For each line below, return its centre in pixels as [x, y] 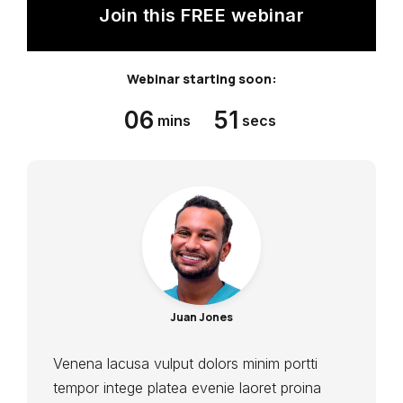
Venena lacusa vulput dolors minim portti [185, 363]
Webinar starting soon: [201, 79]
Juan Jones [201, 317]
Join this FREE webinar [201, 16]
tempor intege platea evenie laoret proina [187, 387]
